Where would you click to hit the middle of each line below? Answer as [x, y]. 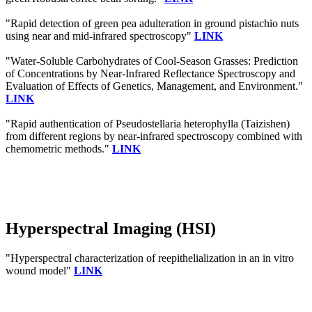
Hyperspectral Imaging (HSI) [111, 229]
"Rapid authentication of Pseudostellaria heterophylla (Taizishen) [148, 124]
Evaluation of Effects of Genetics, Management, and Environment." [154, 86]
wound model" [40, 271]
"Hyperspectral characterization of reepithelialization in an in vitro [150, 258]
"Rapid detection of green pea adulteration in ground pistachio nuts [152, 24]
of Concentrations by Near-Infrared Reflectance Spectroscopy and [150, 74]
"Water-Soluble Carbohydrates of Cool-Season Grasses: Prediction [152, 61]
